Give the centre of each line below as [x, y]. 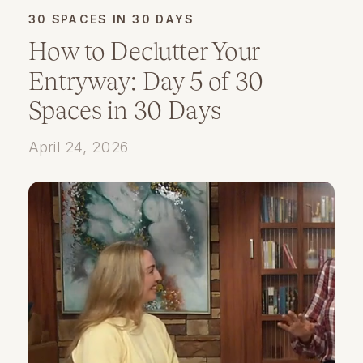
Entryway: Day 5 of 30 [146, 81]
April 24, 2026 [79, 146]
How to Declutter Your [144, 51]
